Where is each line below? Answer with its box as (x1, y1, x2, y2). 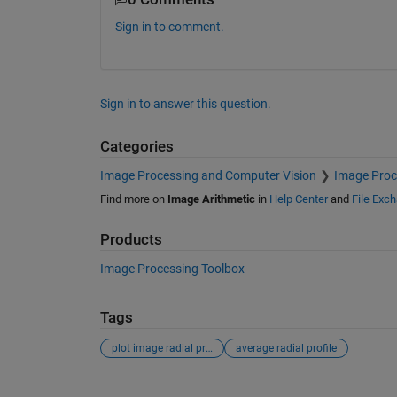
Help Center (269, 191, 328, 206)
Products (99, 230, 162, 248)
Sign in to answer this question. (99, 97, 271, 112)
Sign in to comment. (114, 19, 224, 35)
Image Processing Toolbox (99, 261, 245, 276)
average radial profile (235, 341, 337, 354)
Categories (99, 138, 174, 156)
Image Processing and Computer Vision (99, 167, 316, 183)
